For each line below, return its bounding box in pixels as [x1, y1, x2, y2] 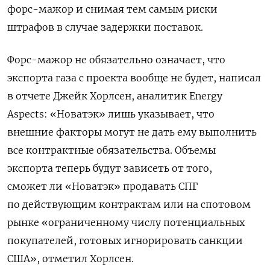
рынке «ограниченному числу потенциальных [7, 216, 245, 229]
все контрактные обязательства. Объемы [7, 144, 216, 157]
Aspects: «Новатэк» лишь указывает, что [7, 108, 215, 121]
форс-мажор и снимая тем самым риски [7, 3, 218, 16]
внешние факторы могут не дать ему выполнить [7, 126, 257, 139]
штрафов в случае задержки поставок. [7, 21, 203, 34]
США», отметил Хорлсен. [7, 253, 134, 265]
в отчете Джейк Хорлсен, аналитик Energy [7, 90, 222, 102]
